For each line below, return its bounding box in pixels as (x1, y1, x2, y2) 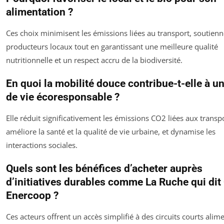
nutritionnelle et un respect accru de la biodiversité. (6, 55, 182, 65)
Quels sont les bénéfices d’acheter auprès (6, 162, 202, 175)
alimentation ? (6, 6, 73, 18)
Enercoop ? (6, 189, 58, 202)
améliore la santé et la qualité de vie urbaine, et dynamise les (6, 126, 215, 137)
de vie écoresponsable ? (6, 91, 119, 103)
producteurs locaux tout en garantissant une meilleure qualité (6, 41, 218, 52)
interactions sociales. (6, 140, 77, 150)
